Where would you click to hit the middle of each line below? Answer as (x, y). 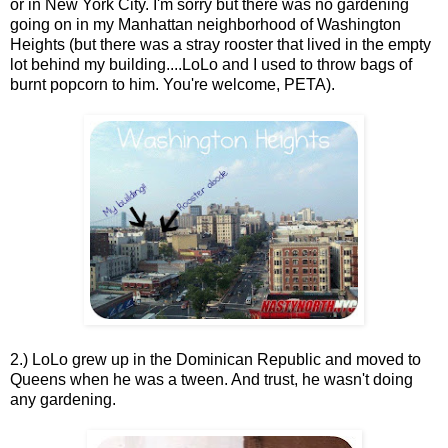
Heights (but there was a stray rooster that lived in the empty (220, 45)
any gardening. (63, 400)
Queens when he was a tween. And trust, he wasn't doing (211, 380)
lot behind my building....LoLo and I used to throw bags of (211, 65)
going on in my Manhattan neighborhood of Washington (205, 25)
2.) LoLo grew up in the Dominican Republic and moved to (215, 360)
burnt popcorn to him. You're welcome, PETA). (172, 85)
